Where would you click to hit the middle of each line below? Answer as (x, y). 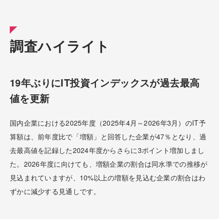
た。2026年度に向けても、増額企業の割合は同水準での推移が (109, 164)
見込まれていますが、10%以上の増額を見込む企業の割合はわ (108, 177)
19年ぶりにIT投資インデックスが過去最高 (105, 82)
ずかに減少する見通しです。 (55, 191)
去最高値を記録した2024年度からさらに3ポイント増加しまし (107, 150)
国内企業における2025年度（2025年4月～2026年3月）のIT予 (108, 123)
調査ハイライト (60, 46)
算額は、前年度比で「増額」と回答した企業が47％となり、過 (108, 136)
